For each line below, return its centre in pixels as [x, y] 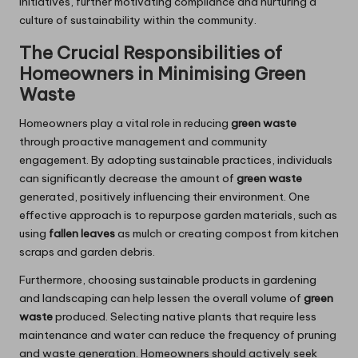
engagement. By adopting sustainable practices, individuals [176, 160]
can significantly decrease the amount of [128, 179]
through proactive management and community [143, 142]
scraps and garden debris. [87, 252]
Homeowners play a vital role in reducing [125, 123]
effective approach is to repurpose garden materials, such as [178, 215]
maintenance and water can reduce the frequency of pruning [178, 335]
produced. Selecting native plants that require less [185, 317]
